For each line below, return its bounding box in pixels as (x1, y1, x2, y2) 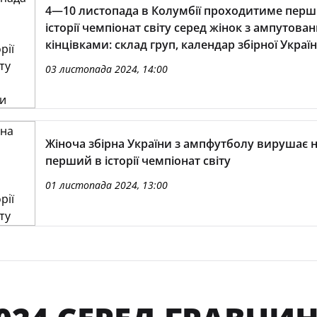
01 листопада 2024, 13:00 (45, 178, 168, 192)
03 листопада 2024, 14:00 (45, 62, 168, 76)
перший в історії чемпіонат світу (45, 153, 231, 168)
